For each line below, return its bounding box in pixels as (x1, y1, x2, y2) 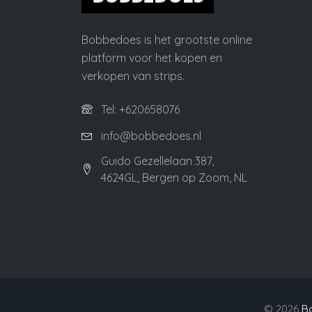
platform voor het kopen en (81, 51, 222, 65)
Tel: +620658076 (101, 102, 180, 117)
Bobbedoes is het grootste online (81, 33, 252, 47)
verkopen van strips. (81, 69, 185, 84)
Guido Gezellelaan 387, (101, 154, 214, 169)
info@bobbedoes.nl (101, 129, 201, 143)
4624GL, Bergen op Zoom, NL (101, 171, 247, 185)
